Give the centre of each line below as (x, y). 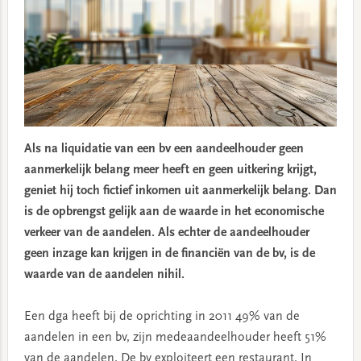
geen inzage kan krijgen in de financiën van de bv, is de (169, 253)
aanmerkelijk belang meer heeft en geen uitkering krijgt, (170, 170)
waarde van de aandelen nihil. (104, 274)
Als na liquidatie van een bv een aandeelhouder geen (164, 149)
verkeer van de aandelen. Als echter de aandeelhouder (166, 232)
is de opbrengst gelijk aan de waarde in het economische (174, 212)
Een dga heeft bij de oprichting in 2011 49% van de (162, 316)
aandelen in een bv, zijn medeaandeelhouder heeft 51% (175, 337)
